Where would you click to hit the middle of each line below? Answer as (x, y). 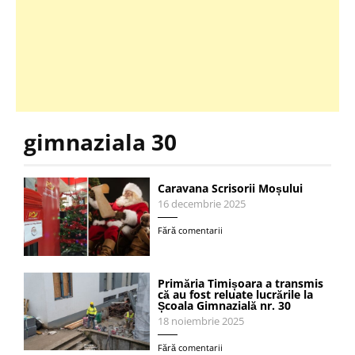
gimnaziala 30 (100, 142)
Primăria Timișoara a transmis (241, 283)
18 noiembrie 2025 (201, 321)
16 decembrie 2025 (202, 204)
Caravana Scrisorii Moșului (231, 189)
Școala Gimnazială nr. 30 (225, 305)
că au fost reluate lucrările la (236, 294)
